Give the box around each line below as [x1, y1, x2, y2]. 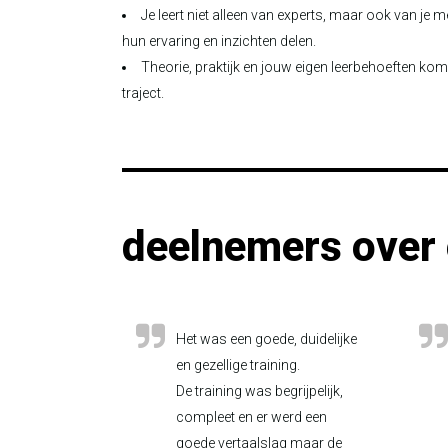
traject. [122, 85, 164, 101]
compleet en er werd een [176, 409, 327, 425]
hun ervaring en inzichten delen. [122, 33, 316, 49]
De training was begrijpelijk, [176, 383, 343, 399]
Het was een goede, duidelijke [176, 331, 357, 347]
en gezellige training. [176, 357, 300, 373]
